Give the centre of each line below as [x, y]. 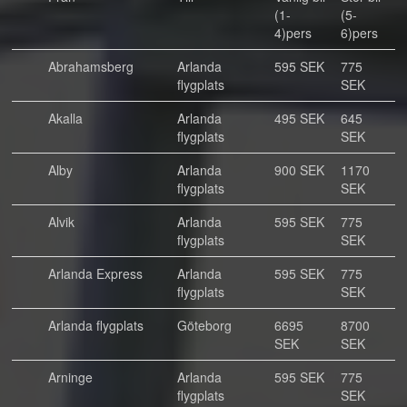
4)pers [293, 33]
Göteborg [204, 325]
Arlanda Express [95, 273]
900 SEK [299, 170]
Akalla [65, 118]
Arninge [70, 377]
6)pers [359, 33]
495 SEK [299, 118]
